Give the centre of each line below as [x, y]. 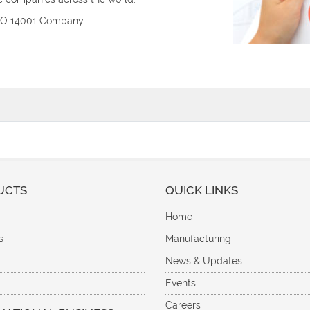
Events [181, 283]
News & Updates [204, 261]
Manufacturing [198, 239]
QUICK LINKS [202, 190]
